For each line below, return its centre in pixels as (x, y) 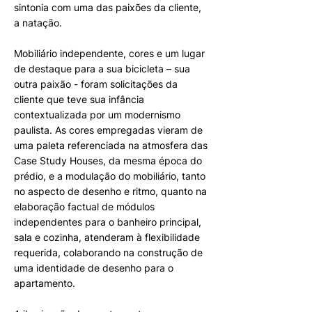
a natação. (38, 23)
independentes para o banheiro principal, (108, 222)
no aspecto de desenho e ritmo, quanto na (110, 191)
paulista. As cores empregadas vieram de (108, 130)
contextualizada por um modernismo (97, 115)
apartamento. (45, 283)
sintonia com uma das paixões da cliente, (108, 7)
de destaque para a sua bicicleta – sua (102, 69)
